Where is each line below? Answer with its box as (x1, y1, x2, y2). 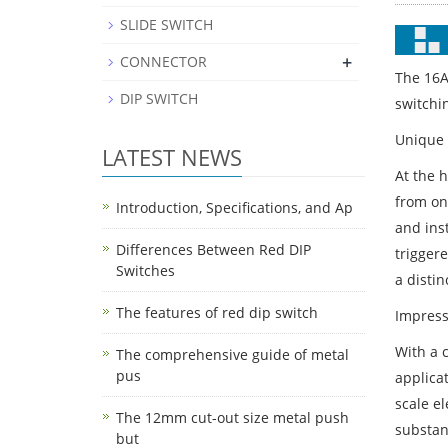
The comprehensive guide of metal (116, 345, 349, 364)
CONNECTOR (120, 52, 207, 71)
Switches (116, 261, 175, 280)
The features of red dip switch (116, 303, 318, 322)
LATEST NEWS (102, 142, 242, 172)
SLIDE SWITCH (120, 15, 213, 34)
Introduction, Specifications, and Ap (116, 198, 353, 217)
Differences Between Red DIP (116, 240, 311, 259)
